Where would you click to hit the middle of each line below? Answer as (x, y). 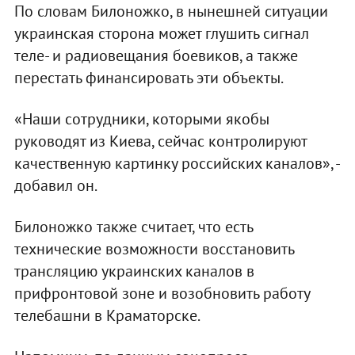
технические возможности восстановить (154, 248)
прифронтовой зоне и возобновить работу (162, 293)
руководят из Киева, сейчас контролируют (160, 141)
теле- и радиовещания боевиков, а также (156, 55)
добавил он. (55, 185)
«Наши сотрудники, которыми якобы (141, 118)
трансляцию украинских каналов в (134, 271)
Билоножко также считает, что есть (133, 226)
